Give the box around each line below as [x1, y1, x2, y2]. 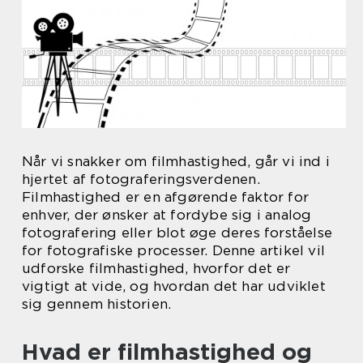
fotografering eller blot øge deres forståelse [22, 224, 333, 241]
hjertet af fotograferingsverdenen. [22, 171, 260, 187]
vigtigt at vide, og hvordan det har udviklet [22, 278, 326, 294]
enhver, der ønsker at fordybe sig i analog [22, 207, 312, 223]
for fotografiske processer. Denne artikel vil [22, 242, 326, 258]
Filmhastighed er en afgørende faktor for [22, 189, 310, 205]
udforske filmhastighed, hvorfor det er [22, 260, 291, 276]
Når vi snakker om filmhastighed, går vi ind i [22, 153, 331, 169]
